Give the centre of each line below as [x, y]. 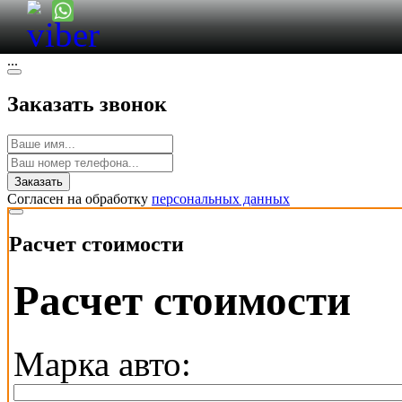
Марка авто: [102, 364]
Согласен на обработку [79, 199]
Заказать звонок [87, 105]
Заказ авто [49, 26]
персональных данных [221, 199]
